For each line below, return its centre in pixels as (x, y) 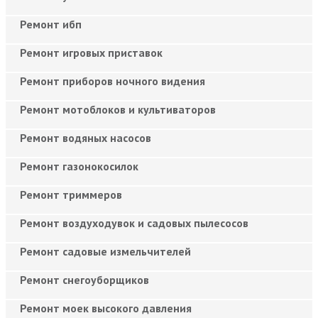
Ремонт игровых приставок (91, 52)
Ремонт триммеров (71, 194)
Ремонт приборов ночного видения (113, 81)
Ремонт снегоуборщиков (84, 279)
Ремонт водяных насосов (86, 137)
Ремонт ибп (51, 24)
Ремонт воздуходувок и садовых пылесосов (134, 223)
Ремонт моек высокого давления (106, 308)
